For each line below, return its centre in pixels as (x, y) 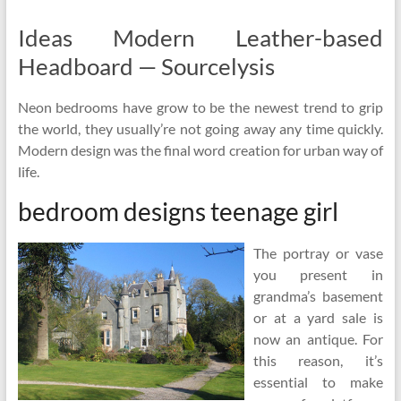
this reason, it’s (318, 360)
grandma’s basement (318, 296)
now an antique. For (318, 339)
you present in (318, 274)
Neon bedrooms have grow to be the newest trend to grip (200, 107)
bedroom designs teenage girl (178, 211)
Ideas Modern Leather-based (200, 38)
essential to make (318, 382)
